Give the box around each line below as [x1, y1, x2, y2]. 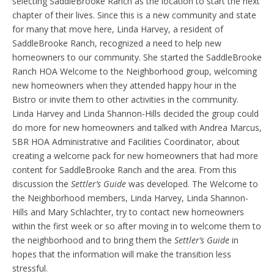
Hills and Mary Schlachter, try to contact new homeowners [12, 206, 244, 218]
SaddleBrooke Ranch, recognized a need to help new [12, 37, 221, 50]
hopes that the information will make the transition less [12, 248, 231, 261]
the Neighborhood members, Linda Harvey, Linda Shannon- [12, 192, 248, 204]
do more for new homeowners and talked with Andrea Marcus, [12, 122, 262, 134]
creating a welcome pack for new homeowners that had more [12, 150, 258, 162]
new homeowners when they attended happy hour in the [12, 80, 237, 92]
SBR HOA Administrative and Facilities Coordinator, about [12, 136, 240, 148]
